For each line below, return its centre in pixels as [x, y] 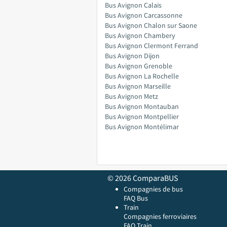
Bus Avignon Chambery [140, 35]
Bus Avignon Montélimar [142, 127]
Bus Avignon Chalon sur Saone [151, 25]
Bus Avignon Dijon [132, 56]
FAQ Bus [136, 198]
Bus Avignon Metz [131, 96]
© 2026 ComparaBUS [143, 178]
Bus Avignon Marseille [138, 86]
